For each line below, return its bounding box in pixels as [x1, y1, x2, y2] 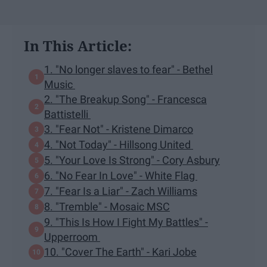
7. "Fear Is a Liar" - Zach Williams [44, 185, 197, 198]
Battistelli [44, 107, 91, 120]
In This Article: [24, 35, 132, 55]
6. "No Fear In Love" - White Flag [44, 169, 197, 182]
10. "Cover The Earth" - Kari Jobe [44, 246, 197, 259]
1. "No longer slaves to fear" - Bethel [44, 63, 213, 76]
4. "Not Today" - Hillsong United [44, 138, 193, 151]
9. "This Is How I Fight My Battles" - [44, 215, 208, 228]
